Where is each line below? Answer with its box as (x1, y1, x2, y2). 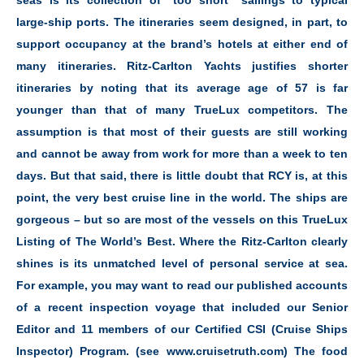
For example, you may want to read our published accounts (16, 279, 348, 292)
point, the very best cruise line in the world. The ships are (16, 191, 348, 205)
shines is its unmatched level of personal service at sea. (16, 257, 348, 271)
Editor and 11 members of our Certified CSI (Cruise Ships (16, 323, 348, 336)
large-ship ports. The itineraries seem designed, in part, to (16, 15, 348, 29)
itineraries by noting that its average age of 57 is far (16, 81, 348, 95)
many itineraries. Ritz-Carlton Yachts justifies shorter (16, 59, 348, 73)
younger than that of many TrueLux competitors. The (16, 103, 348, 117)
